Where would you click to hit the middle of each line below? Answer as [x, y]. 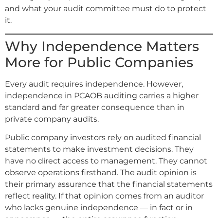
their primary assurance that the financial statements [109, 184]
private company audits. [52, 119]
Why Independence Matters [102, 46]
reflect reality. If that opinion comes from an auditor [104, 196]
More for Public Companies [99, 62]
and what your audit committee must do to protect [106, 9]
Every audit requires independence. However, [94, 84]
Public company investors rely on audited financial [103, 137]
